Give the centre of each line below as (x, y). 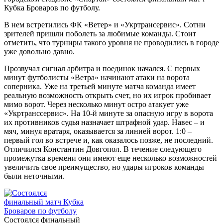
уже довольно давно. (39, 51)
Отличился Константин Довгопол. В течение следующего (103, 149)
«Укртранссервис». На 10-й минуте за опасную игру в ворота (109, 113)
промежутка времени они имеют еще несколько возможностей (111, 158)
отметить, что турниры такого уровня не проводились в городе (111, 42)
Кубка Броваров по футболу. (52, 7)
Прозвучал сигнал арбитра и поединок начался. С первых (102, 68)
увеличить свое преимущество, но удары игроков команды (104, 167)
